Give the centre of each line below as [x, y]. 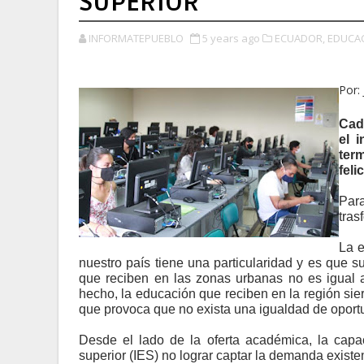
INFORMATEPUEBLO [136, 38]
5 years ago [231, 38]
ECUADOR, [300, 38]
